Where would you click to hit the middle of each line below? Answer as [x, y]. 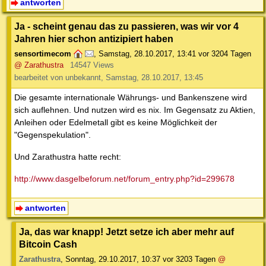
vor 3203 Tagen [189, 259]
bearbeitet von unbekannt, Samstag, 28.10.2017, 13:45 [109, 78]
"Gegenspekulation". [53, 135]
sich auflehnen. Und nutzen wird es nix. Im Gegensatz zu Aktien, [135, 110]
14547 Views [92, 65]
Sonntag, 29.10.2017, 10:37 [113, 259]
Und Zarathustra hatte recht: [68, 157]
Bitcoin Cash [48, 244]
